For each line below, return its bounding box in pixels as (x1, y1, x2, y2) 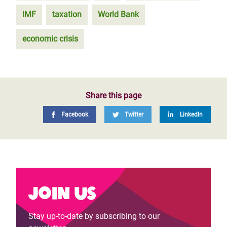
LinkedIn (180, 111, 203, 118)
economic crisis (22, 34, 78, 44)
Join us (28, 179, 95, 204)
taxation (52, 10, 82, 19)
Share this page (86, 91, 141, 100)
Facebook (61, 111, 88, 118)
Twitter (125, 111, 143, 118)
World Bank (98, 10, 139, 19)
